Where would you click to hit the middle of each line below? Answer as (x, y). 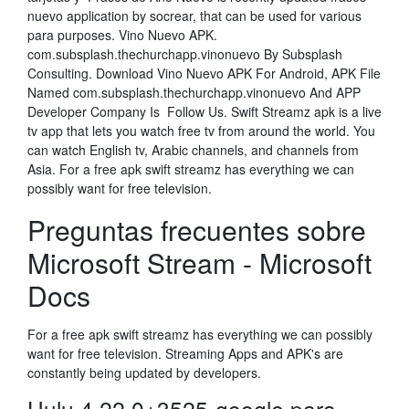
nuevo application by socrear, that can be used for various (194, 16)
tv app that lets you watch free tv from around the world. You (201, 131)
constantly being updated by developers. (144, 372)
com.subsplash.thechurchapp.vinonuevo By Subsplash (185, 54)
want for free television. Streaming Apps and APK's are (185, 353)
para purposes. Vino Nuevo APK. (122, 35)
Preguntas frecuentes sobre (197, 230)
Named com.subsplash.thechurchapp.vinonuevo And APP (194, 92)
